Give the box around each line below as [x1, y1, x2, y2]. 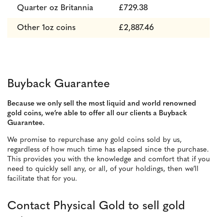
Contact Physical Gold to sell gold [7, 201, 185, 212]
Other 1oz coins [17, 24, 76, 32]
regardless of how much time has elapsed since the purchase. [7, 146, 209, 154]
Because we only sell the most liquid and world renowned [7, 100, 196, 108]
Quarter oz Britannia [17, 4, 93, 12]
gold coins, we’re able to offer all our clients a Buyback [7, 110, 187, 117]
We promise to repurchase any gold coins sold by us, [7, 137, 182, 144]
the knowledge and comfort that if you [84, 156, 210, 163]
